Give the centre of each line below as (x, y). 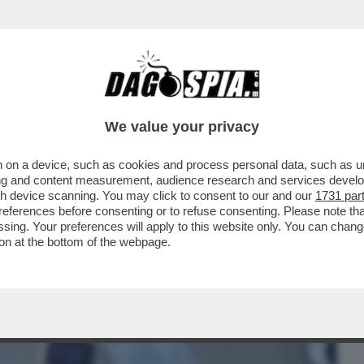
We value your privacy (182, 127)
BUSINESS (43, 103)
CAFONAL (124, 103)
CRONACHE (208, 103)
